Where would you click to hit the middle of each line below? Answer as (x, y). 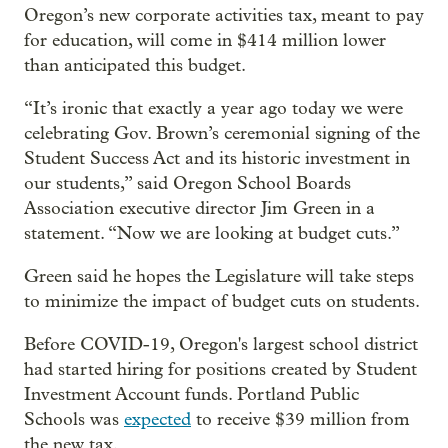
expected (157, 419)
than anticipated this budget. (135, 65)
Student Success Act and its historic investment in (217, 158)
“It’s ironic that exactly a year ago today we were (213, 108)
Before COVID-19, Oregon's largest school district (221, 344)
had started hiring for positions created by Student (220, 369)
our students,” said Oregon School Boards (187, 183)
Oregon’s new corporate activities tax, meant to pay (224, 15)
